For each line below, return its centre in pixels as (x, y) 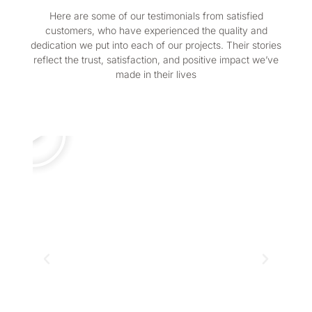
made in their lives (156, 91)
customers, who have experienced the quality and (156, 47)
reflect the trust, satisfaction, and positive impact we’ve (156, 76)
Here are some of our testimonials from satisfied (156, 32)
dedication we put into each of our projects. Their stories (156, 61)
